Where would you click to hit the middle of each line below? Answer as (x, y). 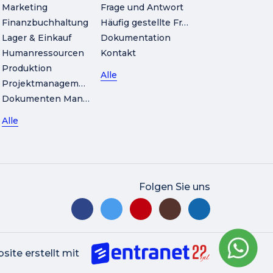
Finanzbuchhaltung (45, 23)
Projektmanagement (82, 83)
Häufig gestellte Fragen (185, 23)
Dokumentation (135, 38)
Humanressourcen (43, 53)
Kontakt (118, 53)
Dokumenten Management (87, 99)
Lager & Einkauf (37, 38)
